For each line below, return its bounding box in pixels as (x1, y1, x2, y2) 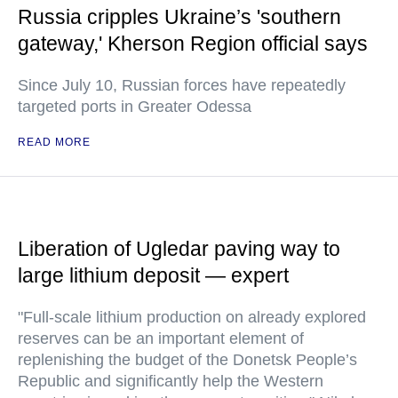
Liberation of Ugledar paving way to (18, 237, 340, 260)
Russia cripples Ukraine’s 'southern (18, 5, 341, 28)
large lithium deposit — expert (18, 264, 289, 287)
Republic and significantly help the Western (18, 372, 323, 390)
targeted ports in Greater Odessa (18, 98, 251, 115)
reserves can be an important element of (18, 330, 304, 347)
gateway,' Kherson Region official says (18, 32, 368, 55)
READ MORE (18, 136, 91, 148)
